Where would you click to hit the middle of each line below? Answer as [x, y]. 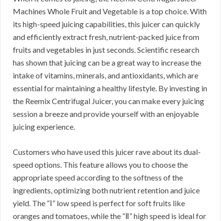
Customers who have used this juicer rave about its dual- [107, 152]
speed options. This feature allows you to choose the [100, 165]
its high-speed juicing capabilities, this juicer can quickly [106, 24]
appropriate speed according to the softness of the [98, 178]
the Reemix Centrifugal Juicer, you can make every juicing [109, 101]
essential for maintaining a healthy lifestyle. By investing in [110, 88]
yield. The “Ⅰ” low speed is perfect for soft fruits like [99, 203]
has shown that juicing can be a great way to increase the [107, 63]
